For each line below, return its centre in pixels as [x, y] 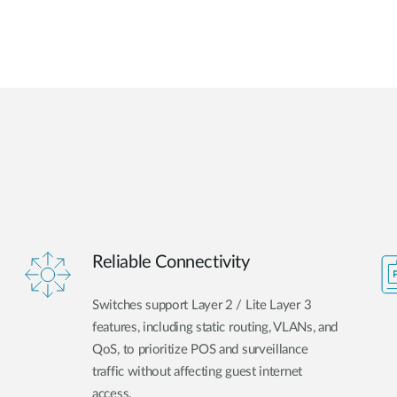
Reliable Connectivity [171, 263]
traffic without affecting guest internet [197, 372]
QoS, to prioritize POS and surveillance [200, 350]
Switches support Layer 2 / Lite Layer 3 [202, 306]
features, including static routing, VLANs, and [215, 328]
